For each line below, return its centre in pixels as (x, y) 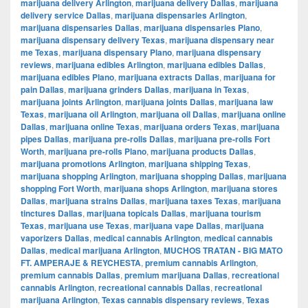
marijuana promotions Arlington (82, 163)
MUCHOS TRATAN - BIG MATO (223, 250)
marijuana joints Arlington (71, 101)
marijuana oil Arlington (92, 114)
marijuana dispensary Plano (117, 52)
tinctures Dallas (52, 213)
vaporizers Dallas (55, 238)
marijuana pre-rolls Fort (224, 139)
